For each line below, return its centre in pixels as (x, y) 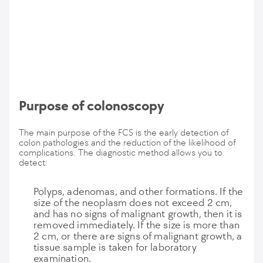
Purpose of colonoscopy (92, 106)
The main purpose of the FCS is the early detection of (124, 132)
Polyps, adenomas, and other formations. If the (139, 191)
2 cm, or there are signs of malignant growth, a (138, 236)
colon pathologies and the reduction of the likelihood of (127, 142)
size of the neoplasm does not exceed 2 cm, (133, 203)
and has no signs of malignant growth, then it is (138, 214)
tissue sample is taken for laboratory (115, 247)
